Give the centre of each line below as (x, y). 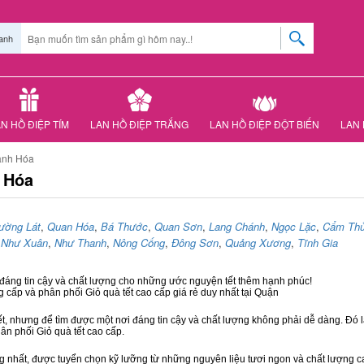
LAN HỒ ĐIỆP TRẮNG (139, 124)
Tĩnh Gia (318, 243)
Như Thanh (80, 243)
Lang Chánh (237, 226)
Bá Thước (124, 226)
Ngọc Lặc (294, 226)
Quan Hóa (71, 226)
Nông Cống (139, 243)
